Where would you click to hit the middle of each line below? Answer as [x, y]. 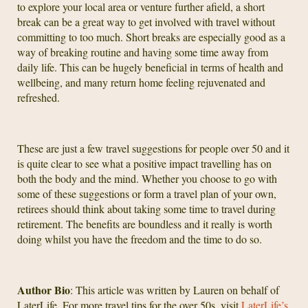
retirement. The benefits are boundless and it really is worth [145, 223]
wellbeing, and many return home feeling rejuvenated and [141, 82]
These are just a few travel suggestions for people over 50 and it [153, 148]
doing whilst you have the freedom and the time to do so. [140, 239]
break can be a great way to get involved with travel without [146, 21]
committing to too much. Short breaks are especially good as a [151, 36]
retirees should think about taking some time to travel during [146, 208]
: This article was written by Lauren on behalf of [175, 289]
